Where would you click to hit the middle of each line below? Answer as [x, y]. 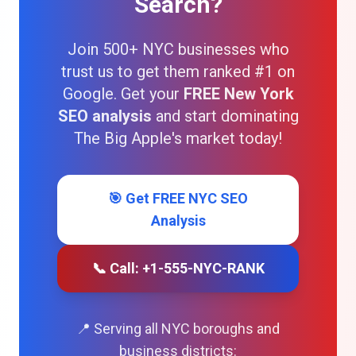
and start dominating [225, 116]
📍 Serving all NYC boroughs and [178, 329]
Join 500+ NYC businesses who [178, 49]
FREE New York [238, 94]
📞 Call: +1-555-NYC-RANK [178, 268]
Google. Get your [123, 94]
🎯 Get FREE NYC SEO [178, 198]
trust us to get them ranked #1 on [178, 72]
